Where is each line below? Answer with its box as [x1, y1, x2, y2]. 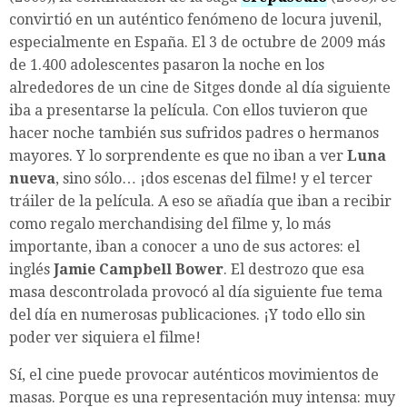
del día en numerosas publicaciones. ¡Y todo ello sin [9, 306, 365, 324]
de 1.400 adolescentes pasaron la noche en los [9, 56, 324, 74]
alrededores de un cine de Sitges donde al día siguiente [9, 79, 391, 97]
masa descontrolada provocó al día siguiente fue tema [9, 283, 382, 302]
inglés [9, 261, 54, 279]
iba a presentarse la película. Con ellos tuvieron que [9, 102, 368, 120]
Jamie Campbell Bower [54, 261, 223, 279]
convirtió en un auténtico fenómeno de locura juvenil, [9, 11, 382, 29]
